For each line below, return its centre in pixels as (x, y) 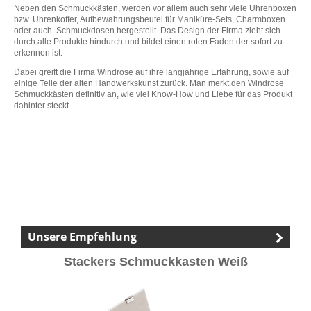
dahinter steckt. (42, 106)
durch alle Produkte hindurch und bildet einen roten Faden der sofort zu (148, 42)
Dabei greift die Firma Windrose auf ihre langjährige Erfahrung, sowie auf (151, 73)
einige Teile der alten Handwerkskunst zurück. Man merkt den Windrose (149, 84)
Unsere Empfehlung (82, 237)
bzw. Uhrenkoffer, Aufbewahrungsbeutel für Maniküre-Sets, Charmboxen (150, 20)
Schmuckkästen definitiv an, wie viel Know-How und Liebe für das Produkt (153, 95)
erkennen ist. (38, 53)
